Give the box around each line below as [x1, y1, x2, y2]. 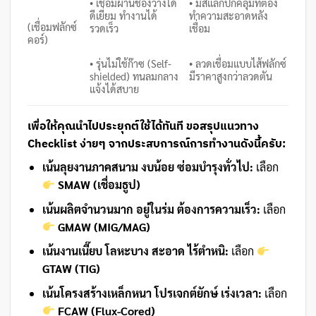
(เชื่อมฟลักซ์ [28, 20, 77, 33]
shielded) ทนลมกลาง [90, 70, 179, 83]
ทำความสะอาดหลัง [189, 8, 269, 22]
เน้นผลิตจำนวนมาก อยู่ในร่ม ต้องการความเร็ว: [42, 201, 260, 217]
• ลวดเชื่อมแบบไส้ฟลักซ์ [189, 57, 287, 71]
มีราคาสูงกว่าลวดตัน [189, 70, 273, 83]
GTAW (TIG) [42, 261, 100, 276]
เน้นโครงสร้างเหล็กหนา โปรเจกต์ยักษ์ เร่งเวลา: [42, 285, 262, 300]
